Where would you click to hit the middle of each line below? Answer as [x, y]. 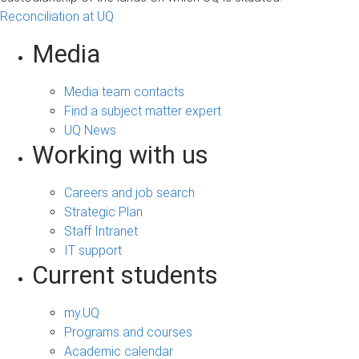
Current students [125, 276]
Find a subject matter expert [143, 111]
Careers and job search [129, 193]
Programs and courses [128, 333]
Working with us [120, 155]
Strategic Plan [103, 212]
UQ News [90, 131]
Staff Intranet [101, 232]
